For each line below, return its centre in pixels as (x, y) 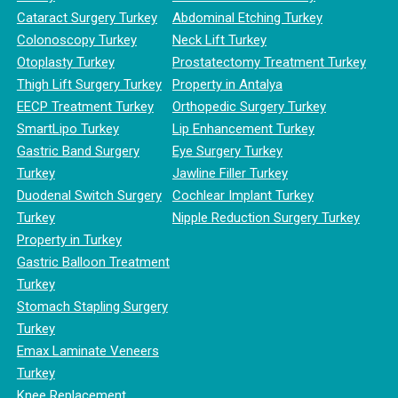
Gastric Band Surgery (78, 151)
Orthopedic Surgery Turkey (249, 106)
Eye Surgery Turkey (227, 151)
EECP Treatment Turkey (85, 106)
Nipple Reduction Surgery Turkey (266, 217)
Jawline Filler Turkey (230, 173)
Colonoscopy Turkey (76, 40)
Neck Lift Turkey (219, 40)
